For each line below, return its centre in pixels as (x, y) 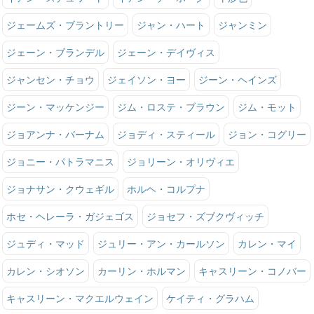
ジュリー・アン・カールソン (161, 243)
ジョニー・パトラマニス (60, 161)
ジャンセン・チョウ (50, 79)
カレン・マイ (267, 243)
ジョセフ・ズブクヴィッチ (205, 216)
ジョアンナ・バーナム (55, 134)
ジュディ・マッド (45, 243)
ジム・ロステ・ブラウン (171, 107)
